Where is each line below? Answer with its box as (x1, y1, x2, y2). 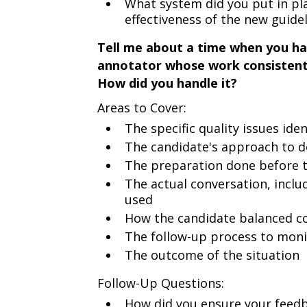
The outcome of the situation (124, 247, 299, 263)
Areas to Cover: (97, 99, 186, 116)
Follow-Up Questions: (97, 275, 224, 291)
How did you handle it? (97, 75, 237, 91)
